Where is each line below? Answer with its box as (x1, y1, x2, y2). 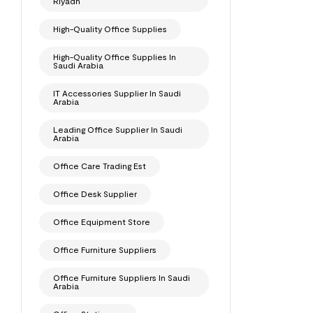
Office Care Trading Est (53, 161, 146, 171)
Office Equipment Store (53, 217, 150, 227)
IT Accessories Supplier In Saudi (53, 88, 181, 99)
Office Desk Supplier (53, 189, 137, 199)
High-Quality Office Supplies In (53, 52, 176, 62)
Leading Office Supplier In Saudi (53, 124, 182, 135)
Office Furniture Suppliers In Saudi (53, 272, 190, 283)
